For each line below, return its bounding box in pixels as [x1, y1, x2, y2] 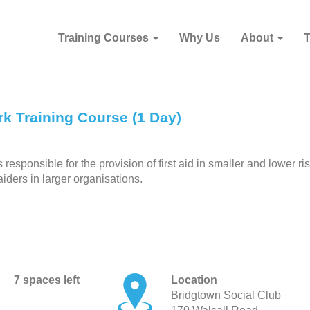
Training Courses [58, 32, 152, 44]
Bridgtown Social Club [171, 289, 282, 301]
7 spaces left [13, 274, 80, 286]
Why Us [179, 32, 220, 44]
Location [171, 274, 218, 286]
